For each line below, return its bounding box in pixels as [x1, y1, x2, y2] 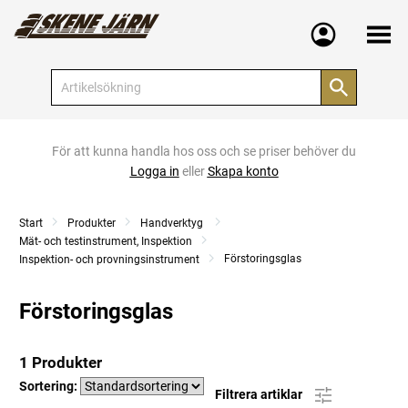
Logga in [129, 164, 179, 178]
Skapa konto [207, 164, 279, 178]
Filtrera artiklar [215, 386, 305, 402]
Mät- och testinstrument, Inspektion [19, 235, 192, 248]
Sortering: [19, 379, 80, 393]
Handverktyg [140, 217, 206, 229]
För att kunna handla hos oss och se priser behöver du [52, 144, 356, 158]
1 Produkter [19, 353, 102, 372]
